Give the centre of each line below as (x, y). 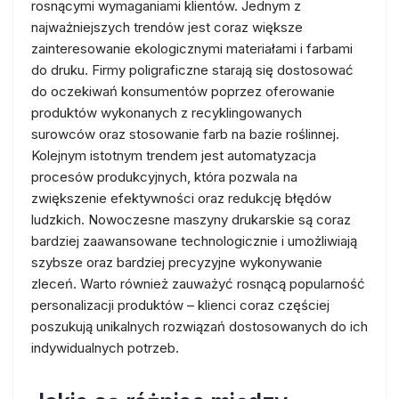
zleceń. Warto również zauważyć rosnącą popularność (198, 284)
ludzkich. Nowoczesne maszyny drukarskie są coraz (191, 220)
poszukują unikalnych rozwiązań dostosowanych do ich (199, 326)
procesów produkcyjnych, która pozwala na (164, 177)
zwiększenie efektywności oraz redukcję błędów (181, 198)
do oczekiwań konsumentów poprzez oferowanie (183, 91)
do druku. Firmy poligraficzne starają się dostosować (192, 70)
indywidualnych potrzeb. (105, 348)
